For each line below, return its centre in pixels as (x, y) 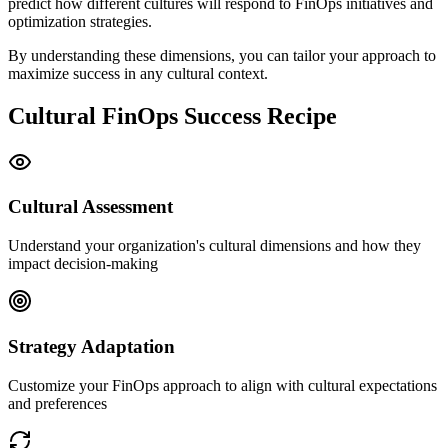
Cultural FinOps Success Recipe (172, 115)
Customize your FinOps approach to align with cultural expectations (222, 385)
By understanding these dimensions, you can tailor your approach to (222, 55)
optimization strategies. (80, 21)
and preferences (57, 403)
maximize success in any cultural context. (138, 73)
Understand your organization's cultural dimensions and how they (214, 246)
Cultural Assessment (90, 207)
